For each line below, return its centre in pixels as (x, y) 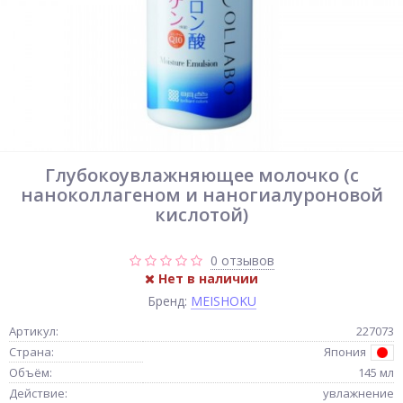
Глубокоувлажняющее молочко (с (201, 175)
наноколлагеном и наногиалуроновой (201, 195)
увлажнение (358, 393)
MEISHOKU (223, 301)
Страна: (31, 352)
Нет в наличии (206, 278)
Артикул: (34, 331)
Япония (345, 352)
